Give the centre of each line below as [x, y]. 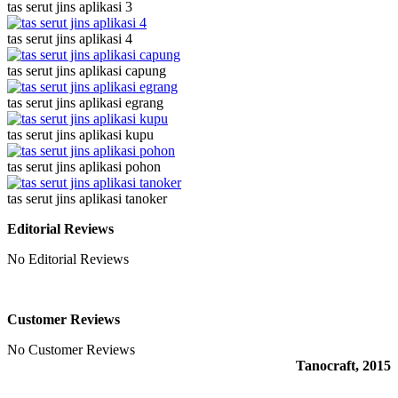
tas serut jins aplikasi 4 [70, 38]
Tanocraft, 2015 [343, 365]
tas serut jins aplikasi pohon [84, 166]
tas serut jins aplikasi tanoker [87, 198]
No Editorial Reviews [68, 259]
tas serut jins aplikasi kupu [80, 134]
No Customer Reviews [71, 349]
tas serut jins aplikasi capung [87, 70]
